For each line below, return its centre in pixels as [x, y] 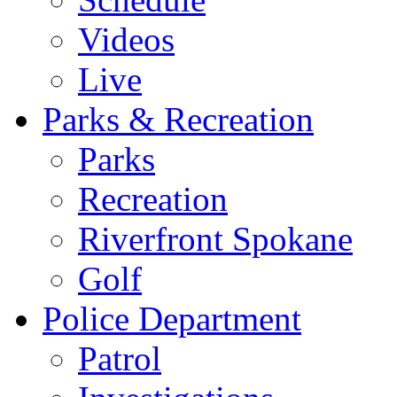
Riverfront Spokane [215, 239]
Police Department [172, 319]
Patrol [120, 359]
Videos [126, 40]
